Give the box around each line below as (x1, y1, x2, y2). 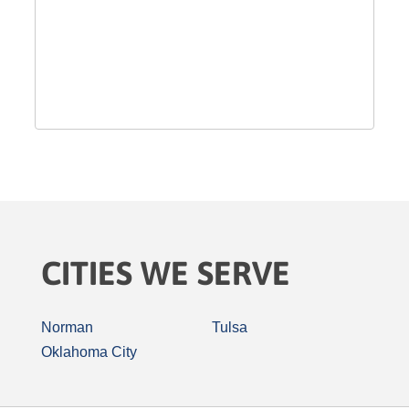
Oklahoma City (41, 344, 137, 360)
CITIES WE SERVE (41, 254, 290, 292)
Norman (41, 320, 93, 335)
